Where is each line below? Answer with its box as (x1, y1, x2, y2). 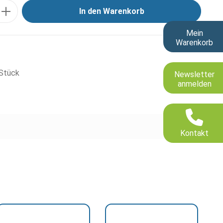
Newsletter (174, 69, 215, 79)
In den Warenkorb (79, 6, 144, 16)
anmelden (177, 79, 212, 89)
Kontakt (180, 128, 209, 138)
